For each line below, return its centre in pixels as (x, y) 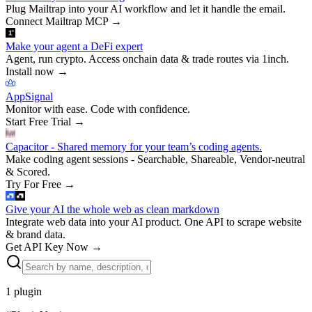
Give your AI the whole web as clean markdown (112, 209)
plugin (28, 291)
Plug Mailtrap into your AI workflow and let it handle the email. (146, 8)
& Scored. (28, 171)
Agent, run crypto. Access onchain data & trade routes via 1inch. (147, 58)
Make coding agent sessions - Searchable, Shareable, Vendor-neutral (155, 159)
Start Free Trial (38, 121)
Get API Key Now (47, 247)
